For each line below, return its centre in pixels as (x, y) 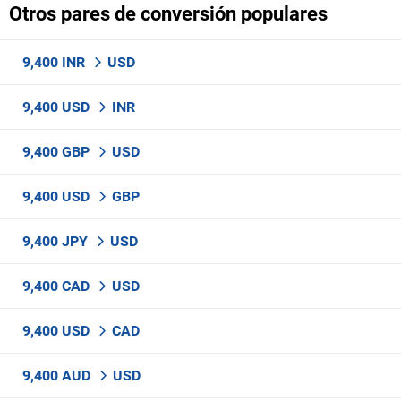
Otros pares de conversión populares (168, 14)
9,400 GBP (58, 152)
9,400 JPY (57, 241)
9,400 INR (55, 62)
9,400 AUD (58, 375)
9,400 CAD (58, 286)
